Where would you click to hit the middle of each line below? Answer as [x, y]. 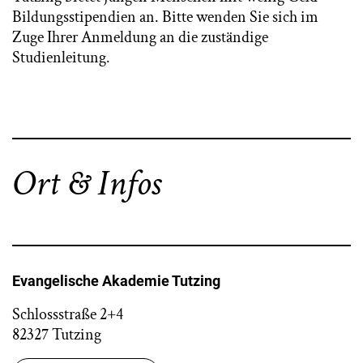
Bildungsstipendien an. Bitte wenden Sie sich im [165, 17]
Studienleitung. [61, 58]
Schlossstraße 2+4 [68, 314]
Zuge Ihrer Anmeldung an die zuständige [140, 37]
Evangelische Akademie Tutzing [116, 281]
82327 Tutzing [57, 335]
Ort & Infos [86, 184]
